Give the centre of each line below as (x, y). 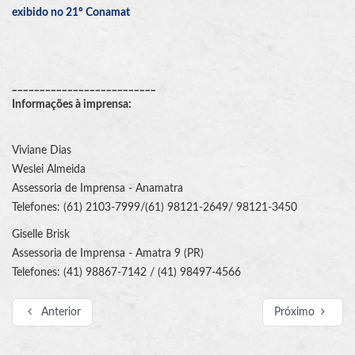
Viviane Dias (42, 151)
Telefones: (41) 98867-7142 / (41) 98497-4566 (126, 273)
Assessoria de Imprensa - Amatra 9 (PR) (108, 254)
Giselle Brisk (41, 235)
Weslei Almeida (49, 170)
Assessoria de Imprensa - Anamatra (97, 189)
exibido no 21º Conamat (71, 13)
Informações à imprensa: (72, 105)
